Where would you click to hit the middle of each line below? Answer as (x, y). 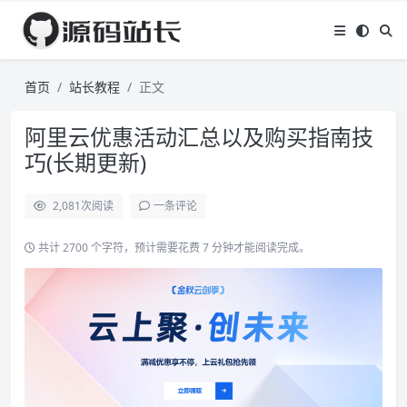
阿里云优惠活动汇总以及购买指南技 (199, 137)
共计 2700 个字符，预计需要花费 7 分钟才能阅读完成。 (173, 248)
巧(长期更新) (85, 162)
